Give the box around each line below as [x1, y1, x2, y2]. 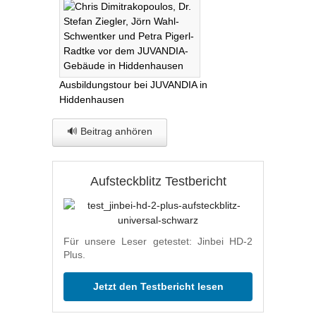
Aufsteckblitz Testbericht [90, 174, 226, 189]
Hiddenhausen [59, 94, 124, 106]
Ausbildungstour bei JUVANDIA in [59, 79, 207, 91]
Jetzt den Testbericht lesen [92, 281, 224, 293]
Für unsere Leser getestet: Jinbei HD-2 [63, 236, 253, 248]
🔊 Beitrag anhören [67, 126, 152, 138]
